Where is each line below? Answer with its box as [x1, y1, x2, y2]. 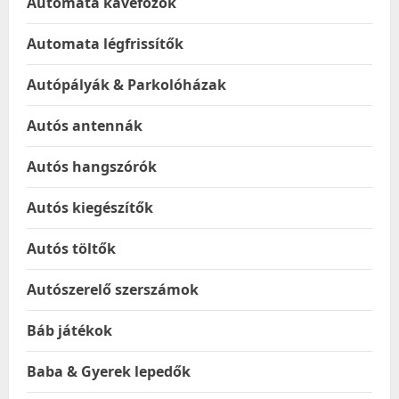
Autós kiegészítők [27, 198, 153, 217]
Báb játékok [27, 321, 112, 340]
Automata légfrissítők [27, 34, 183, 53]
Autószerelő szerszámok [27, 280, 199, 299]
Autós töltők [27, 239, 116, 258]
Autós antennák [27, 116, 142, 135]
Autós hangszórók [27, 157, 157, 176]
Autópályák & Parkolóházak [27, 75, 226, 94]
